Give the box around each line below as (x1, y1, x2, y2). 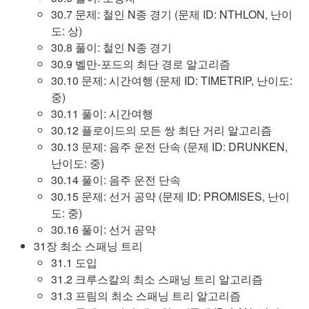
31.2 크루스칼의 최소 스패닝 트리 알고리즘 (51, 271, 263, 287)
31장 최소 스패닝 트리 (34, 238, 143, 254)
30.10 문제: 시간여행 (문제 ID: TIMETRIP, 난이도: (51, 72, 292, 88)
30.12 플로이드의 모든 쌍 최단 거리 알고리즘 (51, 122, 272, 138)
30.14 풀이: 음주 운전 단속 (51, 172, 181, 188)
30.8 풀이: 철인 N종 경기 (51, 39, 172, 55)
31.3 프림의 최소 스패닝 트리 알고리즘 (51, 288, 241, 303)
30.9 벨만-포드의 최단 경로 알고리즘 (51, 56, 230, 72)
